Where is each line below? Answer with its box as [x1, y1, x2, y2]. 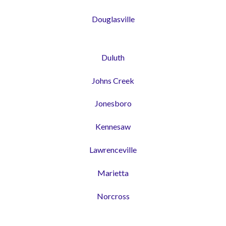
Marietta [97, 167, 129, 178]
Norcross [96, 191, 130, 201]
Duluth [101, 52, 125, 62]
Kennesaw [95, 122, 131, 132]
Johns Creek [92, 75, 134, 85]
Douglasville [91, 14, 135, 24]
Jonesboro [94, 98, 132, 108]
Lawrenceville [89, 144, 137, 154]
